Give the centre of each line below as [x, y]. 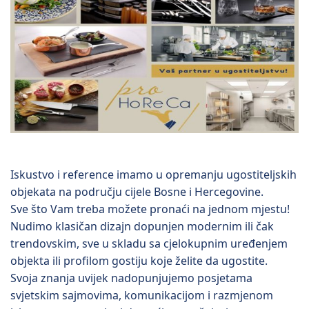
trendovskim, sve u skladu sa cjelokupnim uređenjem [149, 244]
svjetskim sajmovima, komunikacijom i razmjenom [142, 296]
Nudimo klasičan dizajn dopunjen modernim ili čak [142, 227]
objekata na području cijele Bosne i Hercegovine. [137, 192]
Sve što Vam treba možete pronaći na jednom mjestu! [150, 209]
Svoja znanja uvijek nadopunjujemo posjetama [131, 278]
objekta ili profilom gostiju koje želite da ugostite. [139, 261]
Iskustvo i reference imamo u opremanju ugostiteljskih [153, 175]
